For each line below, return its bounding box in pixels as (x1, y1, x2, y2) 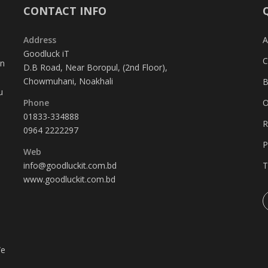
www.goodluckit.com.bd (23, 173, 115, 185)
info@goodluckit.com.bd (23, 160, 117, 172)
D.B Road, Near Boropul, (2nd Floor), (23, 62, 167, 74)
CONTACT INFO (23, 4, 106, 19)
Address (23, 34, 56, 46)
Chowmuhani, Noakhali (23, 75, 113, 87)
